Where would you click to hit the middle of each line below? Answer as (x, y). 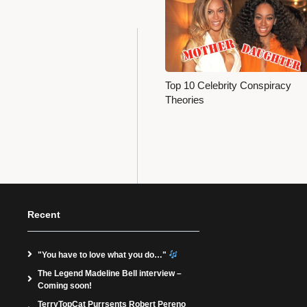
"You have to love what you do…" (103, 255)
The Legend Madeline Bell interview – (110, 273)
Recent (44, 214)
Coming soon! (65, 285)
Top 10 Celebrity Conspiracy (228, 86)
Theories (185, 100)
